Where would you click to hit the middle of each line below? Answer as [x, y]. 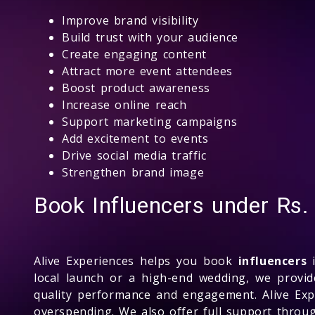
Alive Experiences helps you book [136, 261]
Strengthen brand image [133, 172]
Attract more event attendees [147, 71]
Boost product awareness [136, 88]
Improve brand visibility [130, 20]
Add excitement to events [135, 138]
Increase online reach [124, 104]
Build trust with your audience [150, 37]
